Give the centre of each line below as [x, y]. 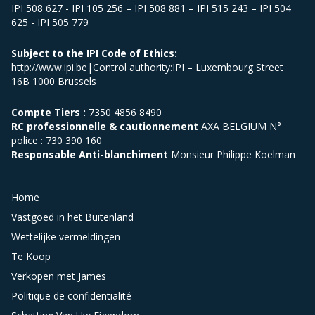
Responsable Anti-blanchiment [91, 155]
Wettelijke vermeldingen [66, 237]
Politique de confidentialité [71, 296]
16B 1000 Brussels [54, 82]
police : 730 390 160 [57, 141]
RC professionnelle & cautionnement [106, 127]
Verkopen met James [59, 276]
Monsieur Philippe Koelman [233, 155]
